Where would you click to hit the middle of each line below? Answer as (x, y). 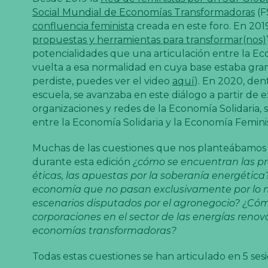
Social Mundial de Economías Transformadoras (143, 12)
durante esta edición (82, 162)
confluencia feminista (83, 26)
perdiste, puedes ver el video (102, 81)
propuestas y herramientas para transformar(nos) (149, 39)
